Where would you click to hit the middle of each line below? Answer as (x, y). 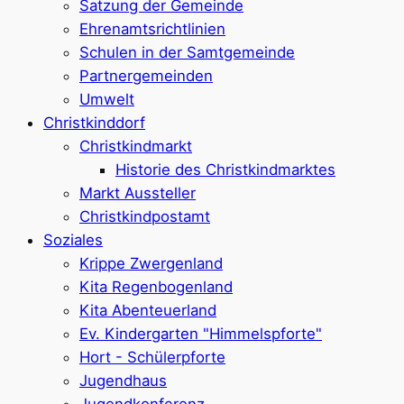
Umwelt (107, 100)
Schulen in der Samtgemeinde (187, 53)
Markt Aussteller (138, 193)
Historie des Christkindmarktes (225, 170)
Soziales (73, 240)
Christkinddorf (94, 123)
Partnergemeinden (146, 76)
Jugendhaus (123, 381)
